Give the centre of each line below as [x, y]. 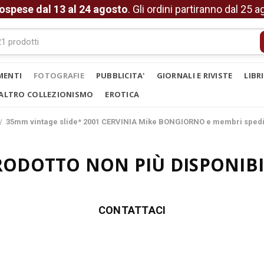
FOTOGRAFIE [59, 75]
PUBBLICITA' [120, 75]
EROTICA [122, 94]
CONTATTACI [132, 210]
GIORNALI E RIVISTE [194, 75]
